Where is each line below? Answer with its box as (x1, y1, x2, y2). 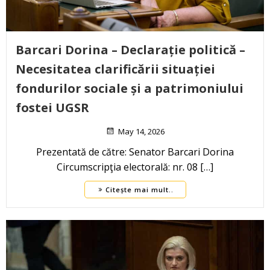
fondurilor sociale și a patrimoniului (16, 80, 243, 97)
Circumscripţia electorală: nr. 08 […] (57, 160, 213, 174)
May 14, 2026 (118, 126, 165, 137)
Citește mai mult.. (105, 185, 174, 195)
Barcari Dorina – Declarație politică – (16, 42, 245, 58)
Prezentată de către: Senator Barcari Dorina (36, 145, 234, 159)
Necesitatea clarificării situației (16, 61, 215, 78)
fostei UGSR (16, 99, 89, 116)
